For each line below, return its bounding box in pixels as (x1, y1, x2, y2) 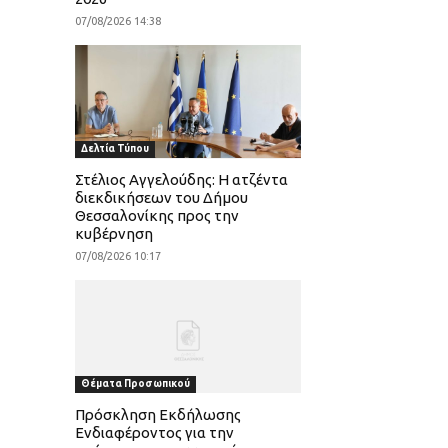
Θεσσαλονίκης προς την (74, 207, 239, 225)
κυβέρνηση (74, 225, 153, 243)
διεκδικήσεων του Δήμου (74, 189, 248, 207)
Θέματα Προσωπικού (80, 378, 190, 390)
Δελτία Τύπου (80, 143, 149, 155)
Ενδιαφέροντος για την (74, 424, 234, 442)
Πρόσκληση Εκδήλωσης (74, 406, 241, 424)
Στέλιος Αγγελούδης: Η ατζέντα (74, 171, 288, 189)
